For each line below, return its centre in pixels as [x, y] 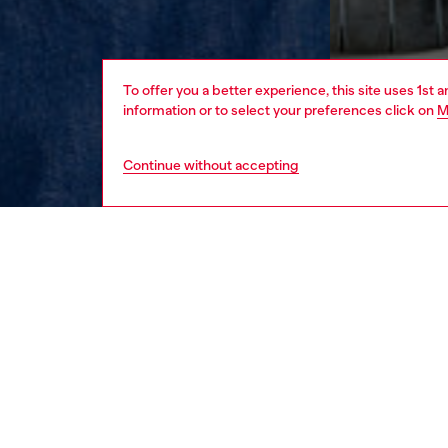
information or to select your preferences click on [280, 110]
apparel [424, 293]
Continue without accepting [211, 165]
